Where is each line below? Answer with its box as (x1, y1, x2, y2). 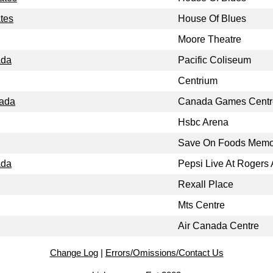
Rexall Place (178, 179, 233, 190)
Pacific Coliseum (178, 55, 251, 66)
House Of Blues (178, 13, 246, 24)
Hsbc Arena (178, 117, 229, 128)
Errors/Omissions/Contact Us (105, 247, 224, 258)
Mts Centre (178, 200, 225, 211)
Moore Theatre (178, 34, 241, 45)
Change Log (49, 247, 98, 258)
